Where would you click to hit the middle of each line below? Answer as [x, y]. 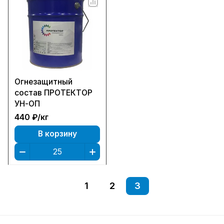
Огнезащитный [43, 82]
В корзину [57, 133]
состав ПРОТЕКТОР [53, 93]
